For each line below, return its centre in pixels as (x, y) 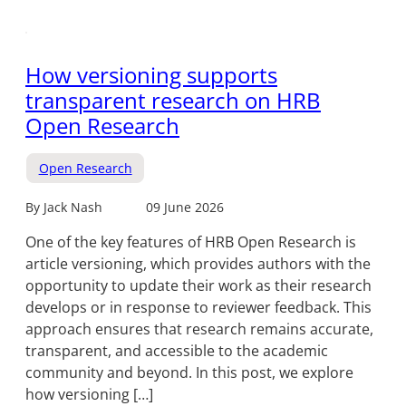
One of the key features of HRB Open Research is (191, 242)
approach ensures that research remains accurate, (199, 329)
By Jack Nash (64, 208)
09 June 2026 (185, 208)
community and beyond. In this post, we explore (189, 373)
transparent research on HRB (173, 101)
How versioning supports (151, 75)
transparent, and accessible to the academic (177, 351)
